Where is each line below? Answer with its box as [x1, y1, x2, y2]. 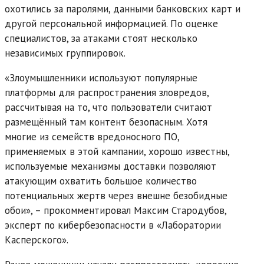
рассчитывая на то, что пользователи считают [5, 100, 212, 114]
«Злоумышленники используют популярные [5, 71, 197, 84]
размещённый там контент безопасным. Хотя [5, 115, 207, 128]
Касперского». [5, 233, 71, 246]
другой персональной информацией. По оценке [5, 16, 218, 30]
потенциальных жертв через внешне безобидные [5, 189, 227, 202]
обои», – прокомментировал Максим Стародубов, [5, 203, 226, 217]
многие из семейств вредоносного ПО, [5, 130, 179, 143]
